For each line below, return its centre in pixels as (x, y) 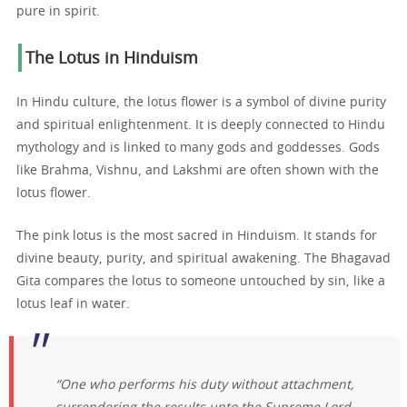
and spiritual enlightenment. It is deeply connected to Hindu (201, 126)
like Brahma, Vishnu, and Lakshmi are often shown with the (198, 171)
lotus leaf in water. (73, 305)
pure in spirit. (58, 12)
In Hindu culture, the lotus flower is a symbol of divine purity (201, 103)
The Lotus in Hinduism (112, 60)
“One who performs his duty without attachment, (205, 385)
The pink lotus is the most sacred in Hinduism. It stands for (197, 237)
